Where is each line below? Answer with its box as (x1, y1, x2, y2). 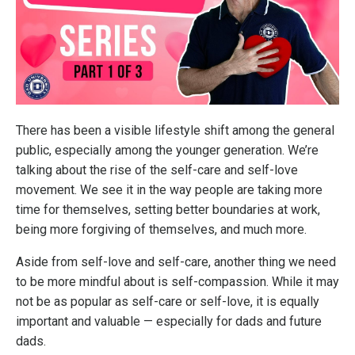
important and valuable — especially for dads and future (16, 314, 322, 330)
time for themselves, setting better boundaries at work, (16, 202, 320, 218)
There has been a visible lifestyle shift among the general (16, 123, 334, 139)
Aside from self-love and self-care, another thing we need (16, 254, 336, 270)
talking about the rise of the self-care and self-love (16, 162, 298, 178)
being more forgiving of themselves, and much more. (16, 222, 307, 238)
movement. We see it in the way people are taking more (16, 182, 323, 198)
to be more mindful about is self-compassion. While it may (16, 274, 339, 290)
